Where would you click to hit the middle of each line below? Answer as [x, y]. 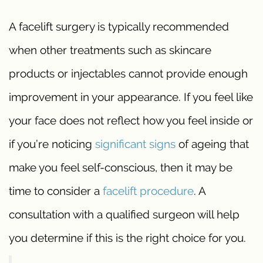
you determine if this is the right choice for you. [127, 238]
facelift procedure [148, 191]
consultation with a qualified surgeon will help [124, 215]
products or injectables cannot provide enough [128, 74]
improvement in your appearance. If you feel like [131, 97]
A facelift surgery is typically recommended [119, 27]
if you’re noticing [52, 144]
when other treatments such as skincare [110, 50]
